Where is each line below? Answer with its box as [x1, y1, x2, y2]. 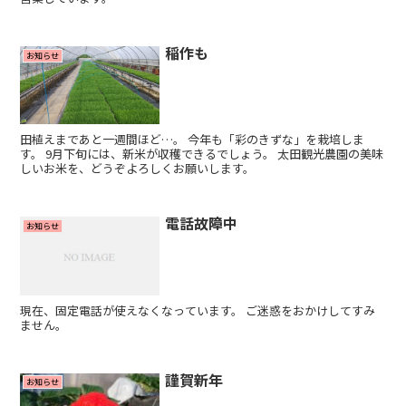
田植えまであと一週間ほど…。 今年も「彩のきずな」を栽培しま [20, 130, 365, 149]
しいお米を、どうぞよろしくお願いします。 [20, 159, 256, 178]
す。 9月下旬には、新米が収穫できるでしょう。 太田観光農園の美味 [20, 145, 384, 163]
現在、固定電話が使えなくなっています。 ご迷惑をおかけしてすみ [20, 301, 376, 319]
